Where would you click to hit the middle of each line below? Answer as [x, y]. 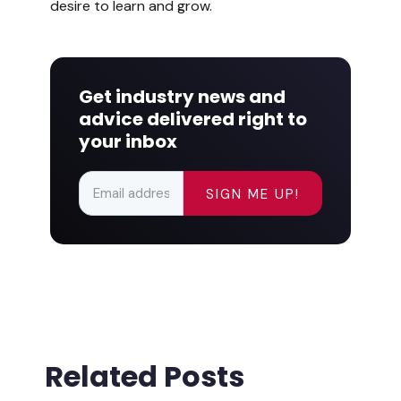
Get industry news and [182, 97]
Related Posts [144, 377]
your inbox [128, 142]
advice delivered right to [192, 119]
